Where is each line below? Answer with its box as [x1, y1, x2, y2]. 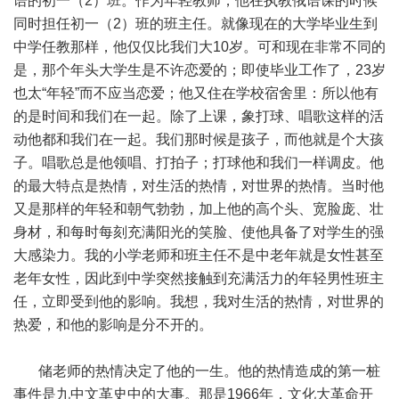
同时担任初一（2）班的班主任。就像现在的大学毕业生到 [13, 16, 378, 31]
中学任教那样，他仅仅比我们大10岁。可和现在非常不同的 [13, 39, 386, 54]
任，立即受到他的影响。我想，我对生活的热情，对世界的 [13, 294, 384, 309]
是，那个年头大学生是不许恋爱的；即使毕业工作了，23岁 [13, 62, 386, 77]
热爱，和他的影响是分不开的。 [13, 317, 213, 332]
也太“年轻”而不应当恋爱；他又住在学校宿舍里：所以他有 [13, 85, 379, 101]
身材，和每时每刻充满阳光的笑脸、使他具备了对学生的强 [13, 224, 384, 240]
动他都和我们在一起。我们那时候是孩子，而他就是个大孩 [13, 132, 384, 147]
